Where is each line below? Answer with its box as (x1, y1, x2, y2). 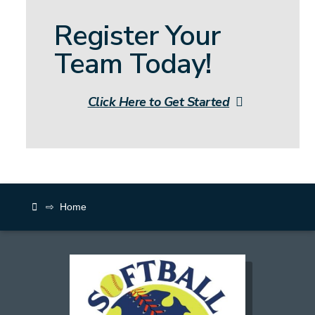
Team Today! (54, 44, 212, 83)
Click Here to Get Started (87, 93, 230, 110)
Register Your (54, 16, 221, 55)
